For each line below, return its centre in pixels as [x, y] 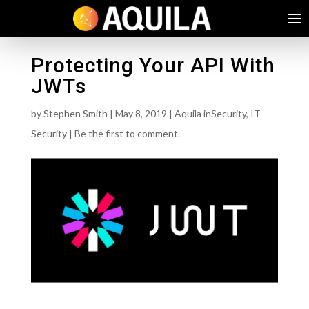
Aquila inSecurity [210, 114]
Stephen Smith [75, 114]
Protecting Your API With [153, 66]
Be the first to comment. [127, 134]
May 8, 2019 [141, 114]
